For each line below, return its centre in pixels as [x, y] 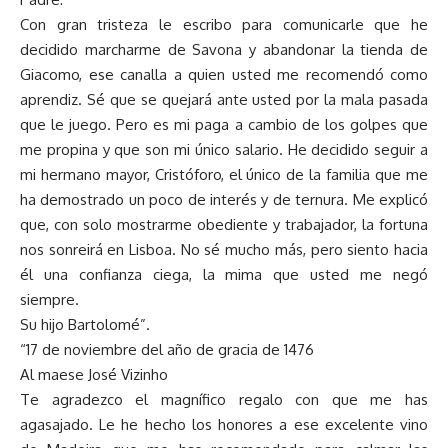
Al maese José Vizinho [94, 375]
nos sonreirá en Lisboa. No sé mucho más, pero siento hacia [224, 250]
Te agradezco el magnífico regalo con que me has [224, 400]
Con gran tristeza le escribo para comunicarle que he [224, 25]
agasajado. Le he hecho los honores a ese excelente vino [224, 425]
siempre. [49, 300]
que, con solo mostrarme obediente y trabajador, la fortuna [224, 225]
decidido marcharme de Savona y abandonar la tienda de [224, 50]
